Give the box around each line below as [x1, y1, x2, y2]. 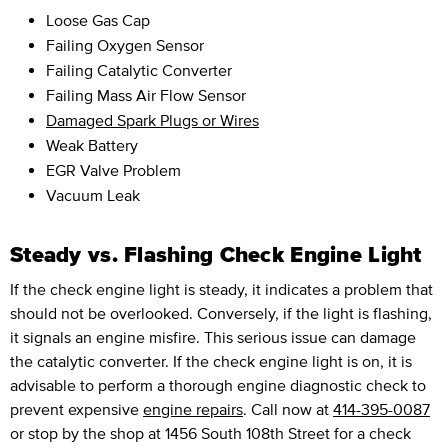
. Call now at [243, 400, 333, 419]
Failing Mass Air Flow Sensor [46, 86, 246, 105]
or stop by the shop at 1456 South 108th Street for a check [10, 424, 411, 443]
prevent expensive [10, 400, 143, 419]
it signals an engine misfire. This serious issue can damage [10, 328, 416, 347]
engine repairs [143, 400, 243, 419]
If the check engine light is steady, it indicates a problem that [10, 280, 433, 299]
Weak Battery [46, 136, 138, 155]
